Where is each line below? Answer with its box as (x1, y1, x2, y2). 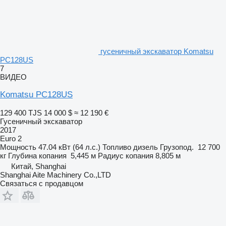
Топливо (102, 142, 131, 151)
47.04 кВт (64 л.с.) (38, 142, 100, 151)
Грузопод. (160, 142, 194, 151)
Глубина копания (8, 151, 67, 160)
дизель (133, 142, 158, 151)
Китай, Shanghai (11, 161, 66, 171)
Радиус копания (98, 151, 153, 160)
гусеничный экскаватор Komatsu (100, 46, 213, 55)
